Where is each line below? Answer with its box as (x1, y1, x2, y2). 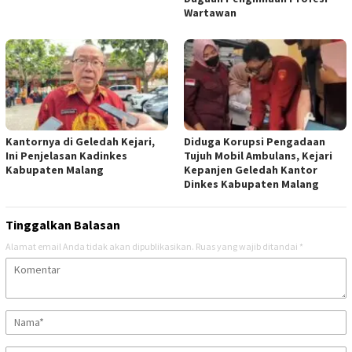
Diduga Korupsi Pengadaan (184, 134, 325, 148)
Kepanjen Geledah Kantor (184, 162, 317, 177)
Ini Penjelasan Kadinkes (5, 148, 127, 163)
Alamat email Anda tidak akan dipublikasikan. (5, 240, 194, 252)
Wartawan (184, 5, 236, 20)
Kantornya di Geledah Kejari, (5, 134, 155, 148)
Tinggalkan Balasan (5, 216, 120, 233)
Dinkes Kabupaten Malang (184, 176, 319, 191)
